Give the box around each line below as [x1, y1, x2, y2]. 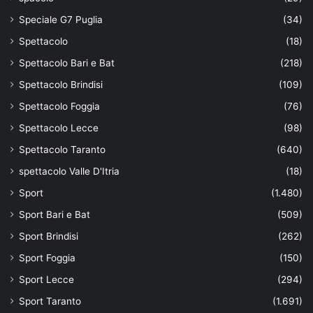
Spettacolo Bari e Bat [19, 57, 115, 69]
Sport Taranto [19, 296, 81, 307]
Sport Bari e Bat [19, 209, 90, 221]
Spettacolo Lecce [19, 122, 99, 134]
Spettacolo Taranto [19, 144, 105, 156]
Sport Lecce [19, 274, 74, 286]
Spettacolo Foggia [19, 101, 100, 112]
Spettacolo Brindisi [19, 79, 103, 91]
